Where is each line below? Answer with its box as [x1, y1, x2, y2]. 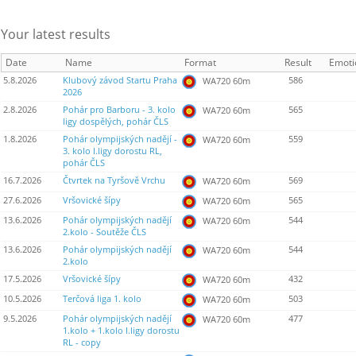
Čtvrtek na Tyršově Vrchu [63, 175, 165, 187]
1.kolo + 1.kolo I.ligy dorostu [63, 325, 180, 337]
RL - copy [63, 337, 101, 349]
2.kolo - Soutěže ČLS [63, 226, 146, 238]
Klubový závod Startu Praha [63, 75, 177, 87]
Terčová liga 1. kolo [63, 293, 141, 305]
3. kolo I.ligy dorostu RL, [63, 145, 162, 157]
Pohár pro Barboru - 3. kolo [63, 104, 176, 116]
